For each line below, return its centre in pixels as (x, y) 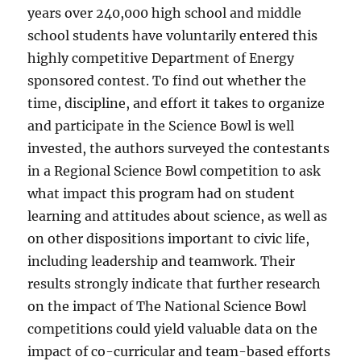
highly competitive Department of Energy (161, 58)
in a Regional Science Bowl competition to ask (174, 171)
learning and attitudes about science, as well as (178, 216)
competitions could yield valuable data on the (173, 329)
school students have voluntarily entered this (173, 36)
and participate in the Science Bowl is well (161, 126)
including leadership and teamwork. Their (162, 261)
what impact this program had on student (162, 194)
